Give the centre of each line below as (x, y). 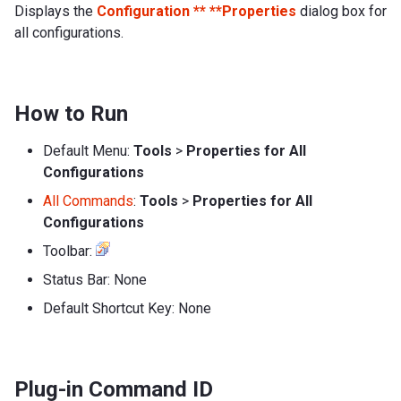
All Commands (88, 200)
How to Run (71, 113)
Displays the (55, 11)
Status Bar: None (95, 279)
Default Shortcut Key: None (127, 308)
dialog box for (341, 11)
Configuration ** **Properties (196, 11)
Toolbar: (69, 251)
